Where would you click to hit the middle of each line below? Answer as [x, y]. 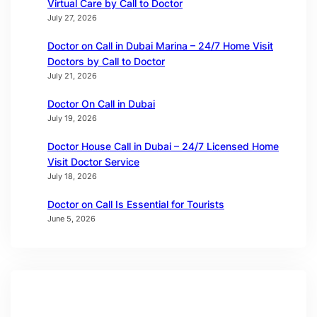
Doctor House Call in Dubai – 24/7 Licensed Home [163, 146]
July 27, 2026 [72, 18]
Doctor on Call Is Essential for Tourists [136, 204]
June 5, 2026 [71, 219]
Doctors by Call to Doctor [106, 62]
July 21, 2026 [72, 76]
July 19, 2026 [72, 119]
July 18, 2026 [72, 177]
